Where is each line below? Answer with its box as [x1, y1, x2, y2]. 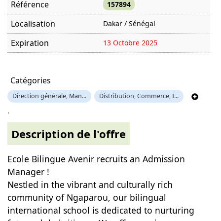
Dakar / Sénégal [103, 19, 155, 28]
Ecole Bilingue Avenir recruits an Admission [7, 153, 185, 165]
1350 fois [103, 57, 133, 66]
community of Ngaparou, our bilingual [7, 191, 166, 203]
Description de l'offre [11, 126, 126, 141]
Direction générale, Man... [12, 92, 86, 100]
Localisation [10, 18, 55, 29]
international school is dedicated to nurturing [7, 204, 194, 216]
